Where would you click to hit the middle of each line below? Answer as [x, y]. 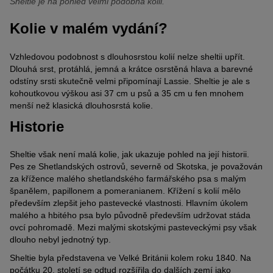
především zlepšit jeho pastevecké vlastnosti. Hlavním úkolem [129, 203]
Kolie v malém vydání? [89, 29]
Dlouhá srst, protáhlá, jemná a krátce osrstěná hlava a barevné [131, 69]
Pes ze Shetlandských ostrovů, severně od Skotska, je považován [136, 167]
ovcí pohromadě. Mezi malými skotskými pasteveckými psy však [133, 228]
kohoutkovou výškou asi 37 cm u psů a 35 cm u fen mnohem [127, 93]
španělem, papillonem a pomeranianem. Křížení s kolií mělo [125, 191]
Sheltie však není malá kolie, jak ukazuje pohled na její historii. [129, 154]
